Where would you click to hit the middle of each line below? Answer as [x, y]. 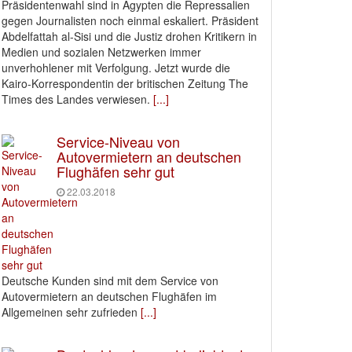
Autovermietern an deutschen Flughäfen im [109, 296]
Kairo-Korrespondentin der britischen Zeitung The [125, 83]
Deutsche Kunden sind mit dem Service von [110, 280]
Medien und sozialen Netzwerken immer [101, 52]
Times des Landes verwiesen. [76, 99]
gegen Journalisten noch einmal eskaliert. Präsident [130, 20]
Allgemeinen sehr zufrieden [70, 312]
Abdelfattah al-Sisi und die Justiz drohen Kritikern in [129, 36]
